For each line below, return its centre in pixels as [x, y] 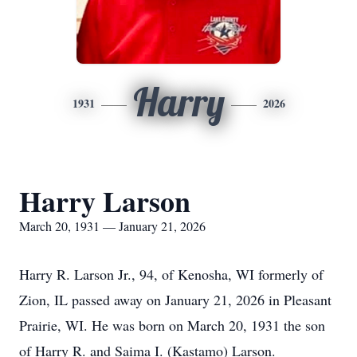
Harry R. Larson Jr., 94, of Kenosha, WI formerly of [171, 274]
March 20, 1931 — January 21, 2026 [112, 226]
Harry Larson [105, 201]
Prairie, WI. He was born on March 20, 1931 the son [172, 325]
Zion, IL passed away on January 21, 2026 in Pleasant [175, 300]
